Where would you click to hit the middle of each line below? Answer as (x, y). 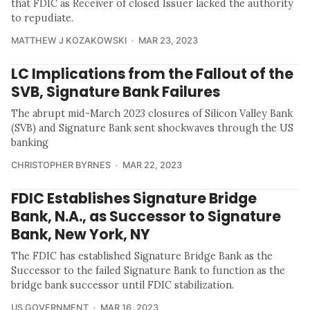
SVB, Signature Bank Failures (116, 92)
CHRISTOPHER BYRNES (61, 165)
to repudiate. (42, 18)
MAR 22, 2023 (152, 165)
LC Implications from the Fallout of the (152, 74)
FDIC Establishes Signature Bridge (134, 199)
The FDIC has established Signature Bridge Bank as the (142, 256)
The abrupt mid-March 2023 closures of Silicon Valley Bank (152, 114)
